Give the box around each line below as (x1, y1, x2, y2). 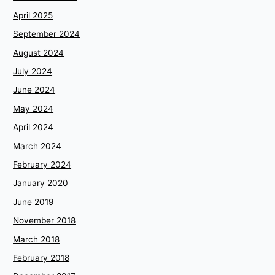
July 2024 (13, 66, 53, 76)
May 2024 (13, 103, 54, 114)
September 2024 (13, 29, 80, 39)
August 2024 (13, 47, 64, 58)
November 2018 (13, 215, 76, 226)
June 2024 (13, 85, 56, 95)
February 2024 (13, 160, 72, 170)
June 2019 (13, 196, 55, 207)
